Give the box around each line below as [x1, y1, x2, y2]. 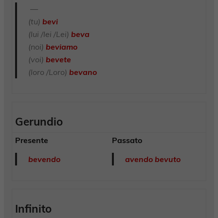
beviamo [45, 42, 77, 52]
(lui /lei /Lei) [28, 29, 71, 39]
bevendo [28, 154, 60, 164]
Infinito [15, 201, 52, 216]
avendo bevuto [125, 154, 181, 164]
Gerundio [15, 114, 63, 129]
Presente [15, 135, 49, 145]
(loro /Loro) [28, 67, 69, 77]
